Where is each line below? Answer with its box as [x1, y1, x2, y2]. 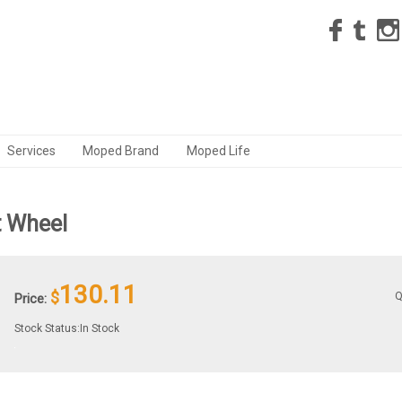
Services [7, 144, 56, 158]
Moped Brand [83, 144, 159, 158]
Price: [14, 291, 47, 307]
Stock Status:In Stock [14, 322, 119, 335]
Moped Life [187, 144, 250, 158]
